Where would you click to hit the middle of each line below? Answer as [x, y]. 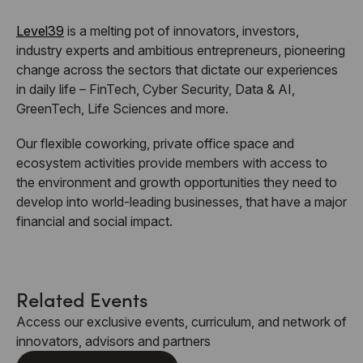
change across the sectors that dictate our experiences [177, 70]
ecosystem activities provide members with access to [172, 163]
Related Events [82, 298]
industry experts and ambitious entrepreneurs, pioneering [181, 51]
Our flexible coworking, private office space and [155, 144]
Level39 [40, 31]
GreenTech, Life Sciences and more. [122, 109]
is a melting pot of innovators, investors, [181, 31]
